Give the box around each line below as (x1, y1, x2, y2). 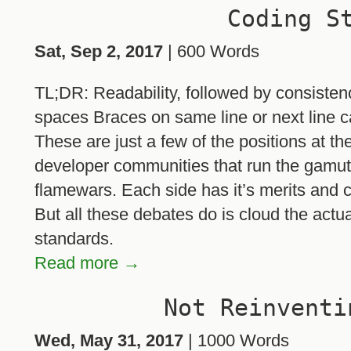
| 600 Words (163, 42, 259, 62)
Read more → (34, 253, 140, 273)
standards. (34, 229, 114, 249)
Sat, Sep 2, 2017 (34, 42, 163, 62)
